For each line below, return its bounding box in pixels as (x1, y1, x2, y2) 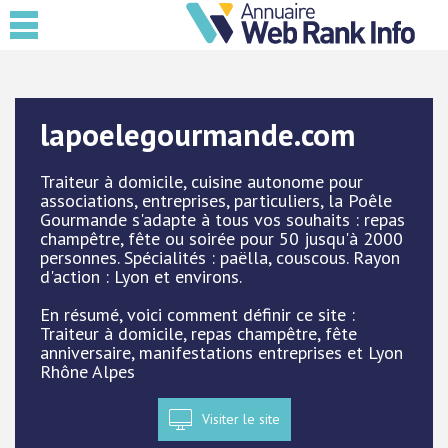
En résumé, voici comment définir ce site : (40, 303, 355, 326)
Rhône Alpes (40, 360, 135, 383)
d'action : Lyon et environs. (40, 265, 242, 288)
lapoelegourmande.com (40, 114, 355, 155)
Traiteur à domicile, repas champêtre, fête (40, 322, 357, 345)
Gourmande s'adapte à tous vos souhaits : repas (40, 208, 405, 231)
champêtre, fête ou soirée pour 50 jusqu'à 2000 (40, 227, 403, 250)
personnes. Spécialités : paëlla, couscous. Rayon (40, 246, 400, 269)
